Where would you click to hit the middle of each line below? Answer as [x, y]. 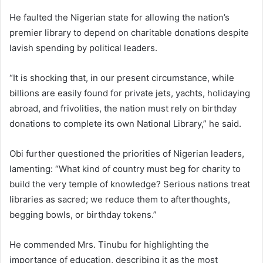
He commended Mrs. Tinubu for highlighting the [109, 244]
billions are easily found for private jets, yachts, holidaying [130, 93]
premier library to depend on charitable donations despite [129, 32]
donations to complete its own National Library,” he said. [125, 123]
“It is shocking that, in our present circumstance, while [122, 77]
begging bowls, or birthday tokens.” [83, 214]
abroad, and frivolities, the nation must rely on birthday [123, 108]
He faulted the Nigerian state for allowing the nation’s [119, 17]
